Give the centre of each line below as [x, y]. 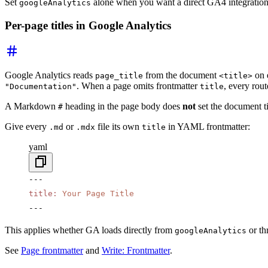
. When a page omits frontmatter [138, 86]
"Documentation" [41, 86]
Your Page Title [96, 193]
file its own [118, 126]
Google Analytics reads [50, 75]
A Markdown [31, 106]
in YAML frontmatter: [208, 126]
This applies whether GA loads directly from [90, 230]
